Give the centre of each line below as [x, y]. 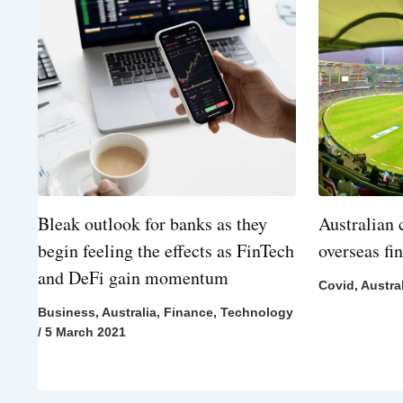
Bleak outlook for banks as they [152, 224]
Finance [188, 313]
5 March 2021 [85, 332]
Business [67, 313]
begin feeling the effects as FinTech [166, 251]
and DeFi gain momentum [133, 278]
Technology [257, 313]
